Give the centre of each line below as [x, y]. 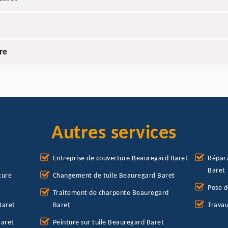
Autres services [114, 134]
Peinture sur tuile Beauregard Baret [108, 223]
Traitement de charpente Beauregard [111, 193]
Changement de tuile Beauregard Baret [114, 176]
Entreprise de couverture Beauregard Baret [120, 159]
